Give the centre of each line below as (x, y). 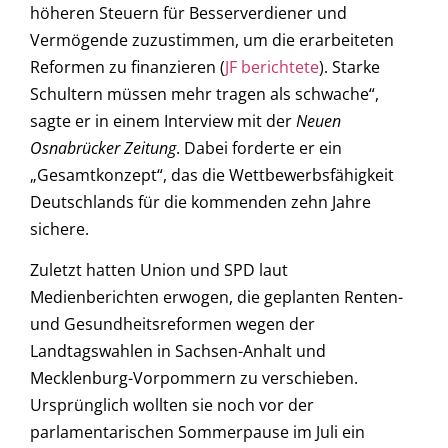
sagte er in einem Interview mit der (163, 121)
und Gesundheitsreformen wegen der (172, 324)
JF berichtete (272, 67)
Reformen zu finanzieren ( (127, 67)
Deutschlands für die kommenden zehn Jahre (200, 202)
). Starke (349, 67)
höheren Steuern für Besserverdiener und (188, 13)
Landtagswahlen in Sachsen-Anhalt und (178, 351)
